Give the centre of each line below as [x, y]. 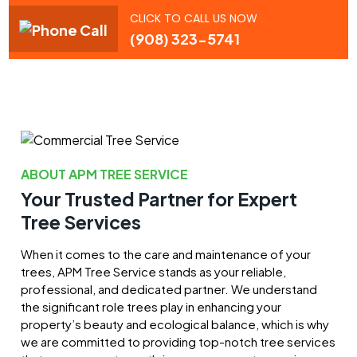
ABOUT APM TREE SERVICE [105, 174]
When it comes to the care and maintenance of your [166, 253]
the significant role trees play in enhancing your [151, 306]
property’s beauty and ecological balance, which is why [175, 324]
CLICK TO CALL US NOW [194, 18]
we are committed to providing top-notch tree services [178, 341]
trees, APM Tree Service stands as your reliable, [154, 271]
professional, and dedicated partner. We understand [169, 288]
